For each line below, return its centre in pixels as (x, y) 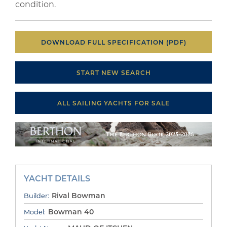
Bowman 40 (71, 211)
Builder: (36, 195)
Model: (35, 212)
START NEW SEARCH (113, 72)
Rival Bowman (79, 195)
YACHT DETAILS (57, 178)
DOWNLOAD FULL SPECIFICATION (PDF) (113, 42)
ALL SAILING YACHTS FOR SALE (113, 103)
